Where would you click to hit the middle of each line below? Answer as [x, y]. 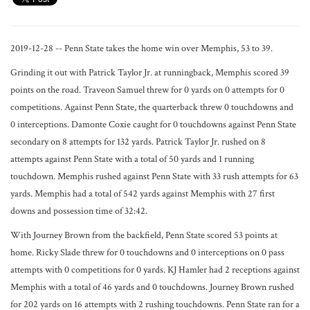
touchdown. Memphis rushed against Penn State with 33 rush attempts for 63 [154, 176]
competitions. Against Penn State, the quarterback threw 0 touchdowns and [152, 107]
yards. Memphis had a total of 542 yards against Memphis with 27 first [143, 194]
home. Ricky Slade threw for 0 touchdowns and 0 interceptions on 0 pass [147, 253]
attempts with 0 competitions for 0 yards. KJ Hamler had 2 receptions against [155, 270]
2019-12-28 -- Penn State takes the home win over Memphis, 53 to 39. [142, 48]
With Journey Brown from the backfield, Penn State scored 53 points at [144, 235]
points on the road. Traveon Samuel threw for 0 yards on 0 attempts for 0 [147, 90]
